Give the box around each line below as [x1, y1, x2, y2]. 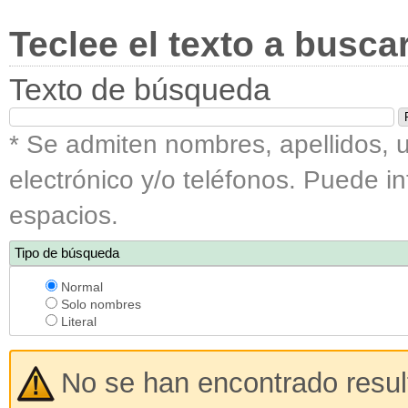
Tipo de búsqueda [15, 245, 119, 260]
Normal [57, 280, 103, 294]
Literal [57, 314, 97, 329]
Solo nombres [57, 297, 141, 311]
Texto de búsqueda [9, 72, 270, 107]
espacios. [9, 201, 118, 229]
